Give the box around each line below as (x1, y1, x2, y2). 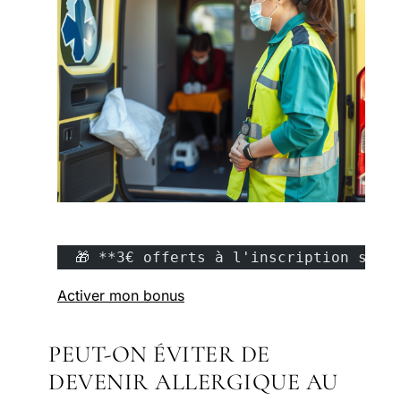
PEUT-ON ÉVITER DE (48, 339, 270, 368)
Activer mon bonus (57, 286, 184, 304)
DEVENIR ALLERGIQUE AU (48, 367, 338, 396)
